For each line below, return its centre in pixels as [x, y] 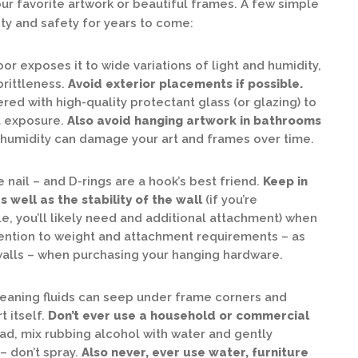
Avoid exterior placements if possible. [185, 84]
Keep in [285, 181]
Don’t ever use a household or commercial [179, 316]
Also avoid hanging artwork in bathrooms [194, 121]
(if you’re [230, 200]
